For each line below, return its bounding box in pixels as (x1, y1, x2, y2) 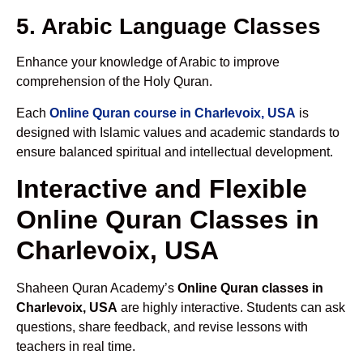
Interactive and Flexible (16, 174, 307, 204)
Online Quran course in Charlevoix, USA (49, 105, 296, 120)
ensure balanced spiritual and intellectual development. (16, 144, 333, 159)
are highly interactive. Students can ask (117, 301, 345, 315)
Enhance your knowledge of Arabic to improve (16, 55, 280, 70)
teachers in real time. (16, 340, 135, 354)
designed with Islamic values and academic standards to (16, 125, 340, 139)
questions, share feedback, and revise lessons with (16, 320, 308, 335)
